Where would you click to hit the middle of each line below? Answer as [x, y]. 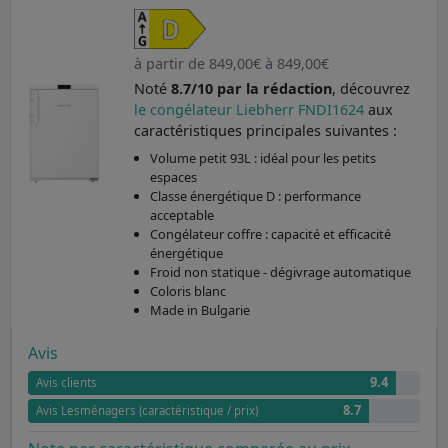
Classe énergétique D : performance [255, 195]
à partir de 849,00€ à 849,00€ [231, 63]
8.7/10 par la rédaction [251, 88]
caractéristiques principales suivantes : [265, 130]
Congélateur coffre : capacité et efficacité [270, 233]
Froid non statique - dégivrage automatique [280, 271]
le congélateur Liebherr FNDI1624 [250, 109]
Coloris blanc [187, 290]
